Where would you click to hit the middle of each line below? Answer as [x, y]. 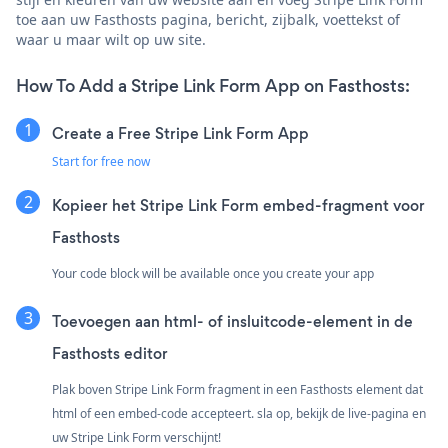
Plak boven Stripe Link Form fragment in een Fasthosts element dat [237, 389]
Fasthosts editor [110, 353]
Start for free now [101, 161]
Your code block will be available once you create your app [213, 273]
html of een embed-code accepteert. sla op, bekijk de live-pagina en [239, 413]
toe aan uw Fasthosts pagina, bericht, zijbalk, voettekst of [208, 19]
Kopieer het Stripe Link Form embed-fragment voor [238, 205]
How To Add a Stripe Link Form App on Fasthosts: [213, 85]
